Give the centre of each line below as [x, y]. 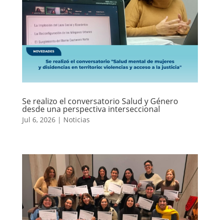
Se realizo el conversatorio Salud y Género [100, 101]
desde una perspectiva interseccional [91, 109]
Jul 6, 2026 [39, 119]
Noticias [76, 119]
